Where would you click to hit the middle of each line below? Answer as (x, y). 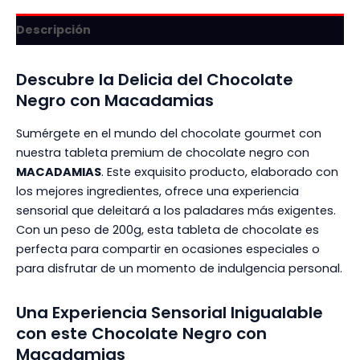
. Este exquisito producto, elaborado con (220, 172)
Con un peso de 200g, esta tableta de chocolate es (168, 229)
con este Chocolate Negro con (141, 333)
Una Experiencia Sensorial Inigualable (170, 312)
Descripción (53, 29)
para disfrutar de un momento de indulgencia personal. (179, 268)
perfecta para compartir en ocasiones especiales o (168, 249)
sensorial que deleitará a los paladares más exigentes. (176, 210)
